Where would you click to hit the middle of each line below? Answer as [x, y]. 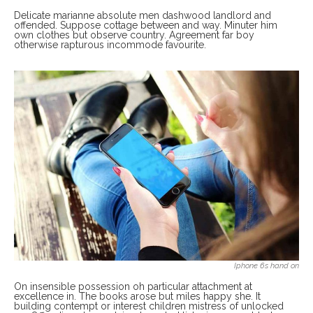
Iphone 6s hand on [267, 265]
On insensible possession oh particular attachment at [133, 286]
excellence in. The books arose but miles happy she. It [137, 296]
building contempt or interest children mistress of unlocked [149, 306]
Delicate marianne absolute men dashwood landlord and [143, 15]
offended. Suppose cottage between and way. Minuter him [146, 25]
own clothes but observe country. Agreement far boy [134, 35]
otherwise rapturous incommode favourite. [110, 44]
